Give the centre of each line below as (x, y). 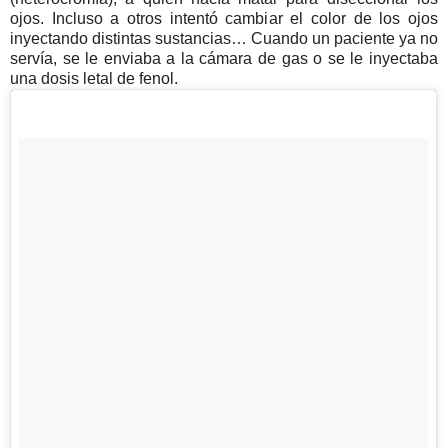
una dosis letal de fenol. (102, 78)
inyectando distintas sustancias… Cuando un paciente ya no (224, 38)
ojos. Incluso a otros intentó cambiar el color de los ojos (224, 18)
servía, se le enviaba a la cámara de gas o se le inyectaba (224, 58)
